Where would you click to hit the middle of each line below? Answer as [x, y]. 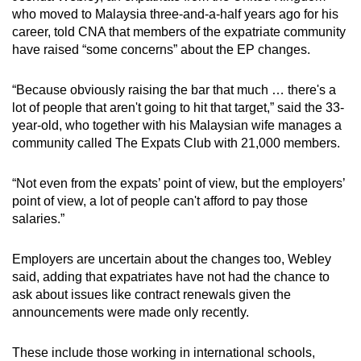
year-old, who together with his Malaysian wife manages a [177, 126]
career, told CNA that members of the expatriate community [179, 32]
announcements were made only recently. [131, 313]
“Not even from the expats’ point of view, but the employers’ [178, 184]
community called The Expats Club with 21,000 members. [176, 143]
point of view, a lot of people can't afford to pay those [160, 201]
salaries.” [38, 219]
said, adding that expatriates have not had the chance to [171, 277]
